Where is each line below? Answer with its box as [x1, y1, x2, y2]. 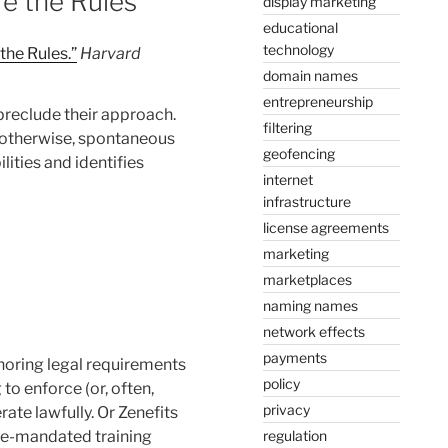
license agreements [262, 218, 389, 236]
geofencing [262, 144, 335, 162]
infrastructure [262, 192, 351, 210]
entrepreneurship [262, 92, 373, 110]
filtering [262, 118, 312, 136]
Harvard [80, 44, 141, 64]
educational [262, 18, 338, 36]
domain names [262, 66, 358, 84]
